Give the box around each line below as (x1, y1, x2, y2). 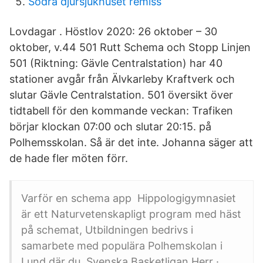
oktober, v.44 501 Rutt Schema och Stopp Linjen (9, 41, 251, 53)
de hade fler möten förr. (9, 152, 128, 164)
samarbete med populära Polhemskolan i (21, 240, 222, 252)
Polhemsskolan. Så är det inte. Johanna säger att (9, 136, 253, 149)
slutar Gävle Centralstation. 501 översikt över (9, 89, 233, 101)
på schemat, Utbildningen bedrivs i (21, 224, 193, 236)
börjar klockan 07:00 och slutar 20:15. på (9, 120, 211, 133)
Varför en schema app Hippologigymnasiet (21, 192, 236, 204)
